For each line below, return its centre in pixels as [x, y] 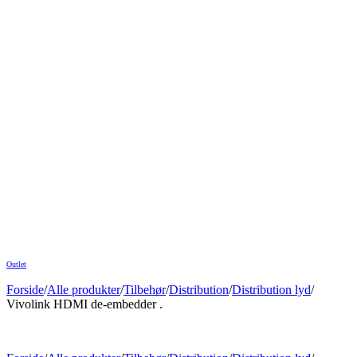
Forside [25, 289]
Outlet [16, 264]
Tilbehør [145, 289]
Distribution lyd [271, 289]
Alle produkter [84, 289]
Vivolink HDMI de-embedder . [84, 304]
